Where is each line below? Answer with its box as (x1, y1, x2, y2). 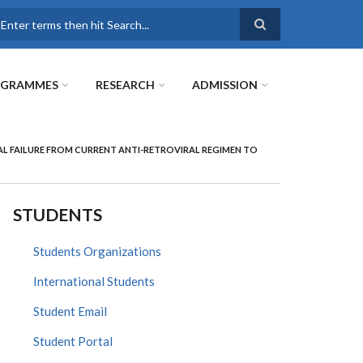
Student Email (33, 304, 107, 318)
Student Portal (33, 334, 113, 348)
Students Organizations (33, 244, 161, 258)
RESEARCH (96, 78, 155, 92)
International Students (33, 274, 155, 288)
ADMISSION (192, 78, 258, 92)
